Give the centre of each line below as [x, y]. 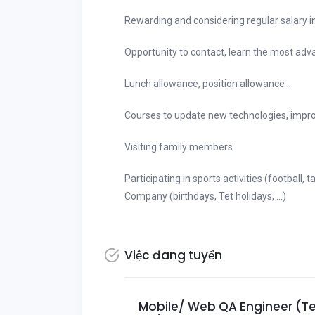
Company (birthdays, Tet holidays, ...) [205, 196]
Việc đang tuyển [173, 255]
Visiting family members [179, 147]
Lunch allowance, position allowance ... [209, 84]
